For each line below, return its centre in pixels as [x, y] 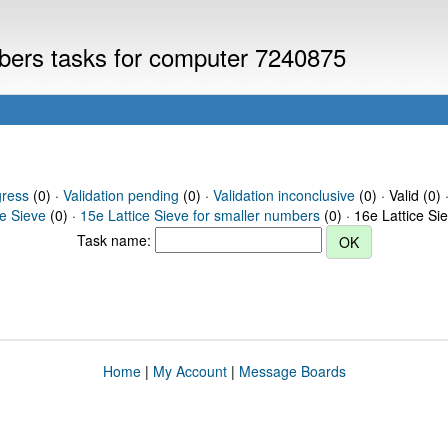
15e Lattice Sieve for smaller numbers [200, 215]
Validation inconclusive [283, 195]
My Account [189, 371]
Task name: [115, 239]
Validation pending [120, 195]
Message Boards [292, 371]
